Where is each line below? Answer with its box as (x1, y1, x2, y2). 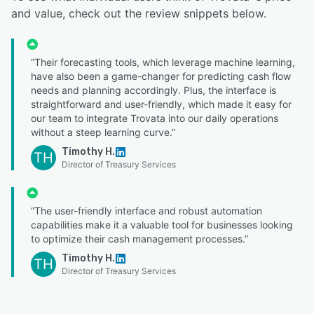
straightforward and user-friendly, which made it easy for (31, 97, 292, 110)
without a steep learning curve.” (31, 125, 175, 138)
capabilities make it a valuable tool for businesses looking (31, 218, 293, 231)
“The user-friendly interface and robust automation (31, 204, 262, 217)
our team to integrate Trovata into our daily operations (31, 111, 278, 124)
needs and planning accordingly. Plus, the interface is (31, 83, 276, 96)
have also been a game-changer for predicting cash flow (31, 69, 291, 82)
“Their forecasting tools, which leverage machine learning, (31, 55, 295, 68)
